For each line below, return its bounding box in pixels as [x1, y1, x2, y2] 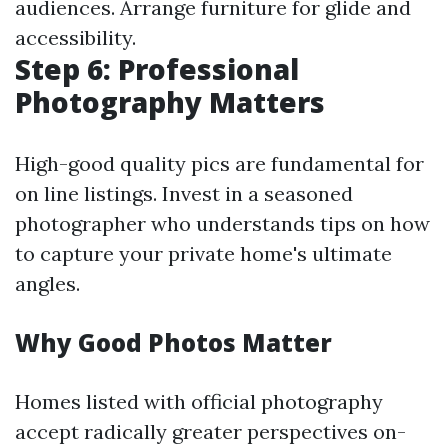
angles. [15, 271, 80, 296]
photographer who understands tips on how [15, 211, 430, 236]
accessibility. [15, 25, 136, 50]
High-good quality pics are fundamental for [15, 151, 424, 176]
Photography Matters [15, 83, 325, 121]
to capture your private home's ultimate [15, 241, 392, 266]
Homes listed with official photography [15, 389, 383, 414]
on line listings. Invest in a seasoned [15, 181, 353, 206]
